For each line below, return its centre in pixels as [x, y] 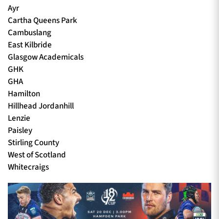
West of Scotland [37, 155]
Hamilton [24, 94]
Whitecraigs [28, 167]
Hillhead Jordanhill [41, 106]
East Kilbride [30, 45]
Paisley [20, 130]
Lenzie [19, 118]
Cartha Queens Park [43, 20]
